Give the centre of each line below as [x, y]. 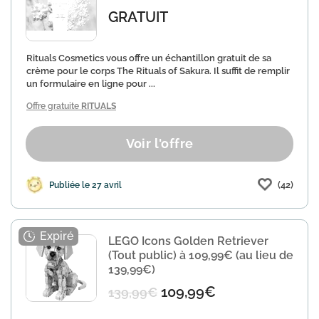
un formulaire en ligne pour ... [91, 84]
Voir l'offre [159, 143]
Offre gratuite [54, 106]
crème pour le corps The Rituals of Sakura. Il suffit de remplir [158, 71]
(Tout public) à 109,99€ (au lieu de [201, 255]
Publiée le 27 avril [85, 185]
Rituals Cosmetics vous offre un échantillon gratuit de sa [149, 58]
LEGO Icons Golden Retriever [188, 241]
